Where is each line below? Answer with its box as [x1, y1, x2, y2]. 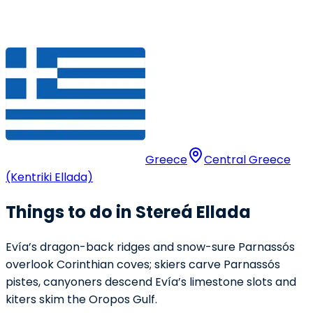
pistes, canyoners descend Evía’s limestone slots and [6, 273, 296, 290]
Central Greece [204, 152, 291, 168]
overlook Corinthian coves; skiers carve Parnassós [6, 256, 280, 272]
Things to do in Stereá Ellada [6, 200, 251, 224]
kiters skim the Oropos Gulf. [6, 291, 157, 307]
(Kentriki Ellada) [6, 169, 93, 185]
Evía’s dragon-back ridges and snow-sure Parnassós [6, 238, 295, 255]
